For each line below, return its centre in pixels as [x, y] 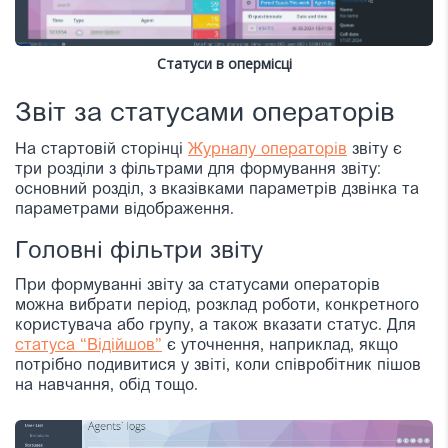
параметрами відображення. [124, 209]
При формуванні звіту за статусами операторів [197, 285]
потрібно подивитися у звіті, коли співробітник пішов [218, 365]
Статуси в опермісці [224, 63]
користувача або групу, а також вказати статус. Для [215, 325]
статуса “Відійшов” [88, 345]
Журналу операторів [267, 149]
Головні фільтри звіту [139, 251]
